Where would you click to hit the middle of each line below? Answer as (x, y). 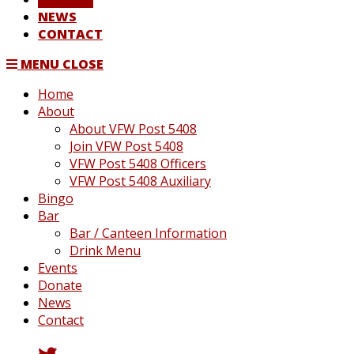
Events (58, 268)
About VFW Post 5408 (133, 129)
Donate (60, 285)
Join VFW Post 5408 (126, 146)
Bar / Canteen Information (148, 233)
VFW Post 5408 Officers (138, 164)
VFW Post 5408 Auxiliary (140, 181)
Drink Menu (105, 250)
